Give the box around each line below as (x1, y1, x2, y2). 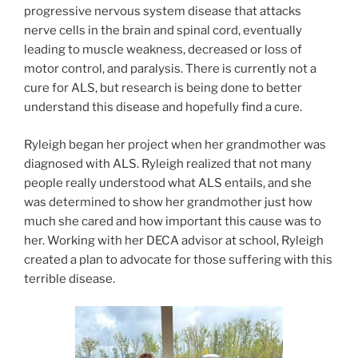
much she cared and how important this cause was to (24, 213, 321, 229)
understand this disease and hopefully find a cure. (24, 100, 302, 115)
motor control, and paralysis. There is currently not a (24, 62, 316, 77)
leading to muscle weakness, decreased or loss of (24, 42, 302, 58)
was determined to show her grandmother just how (24, 194, 312, 209)
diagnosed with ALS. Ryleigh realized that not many (24, 156, 312, 171)
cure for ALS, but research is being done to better (24, 81, 302, 96)
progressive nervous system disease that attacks (24, 4, 301, 19)
